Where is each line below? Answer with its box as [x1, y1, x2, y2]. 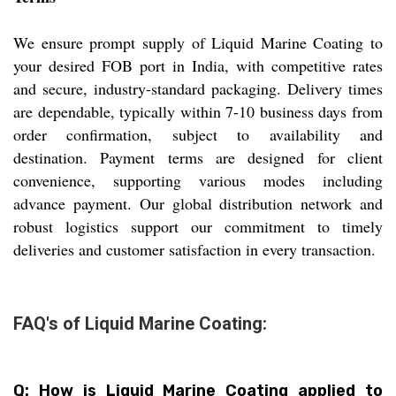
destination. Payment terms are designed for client [13, 147, 383, 169]
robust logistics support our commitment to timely [13, 216, 383, 238]
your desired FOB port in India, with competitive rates [13, 55, 383, 77]
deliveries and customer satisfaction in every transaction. [13, 239, 376, 261]
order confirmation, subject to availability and [13, 124, 383, 146]
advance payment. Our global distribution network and [13, 193, 383, 215]
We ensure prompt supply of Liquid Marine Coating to [13, 32, 383, 54]
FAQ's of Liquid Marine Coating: [13, 313, 267, 335]
